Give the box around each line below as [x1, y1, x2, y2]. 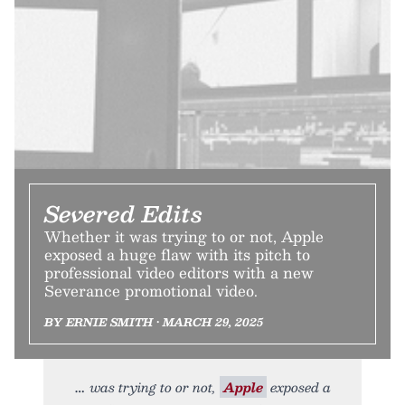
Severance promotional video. [44, 278, 258, 303]
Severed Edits [44, 194, 202, 231]
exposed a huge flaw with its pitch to [44, 241, 310, 267]
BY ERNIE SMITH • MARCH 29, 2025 [44, 312, 263, 331]
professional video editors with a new [44, 259, 314, 285]
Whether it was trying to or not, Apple [44, 223, 324, 249]
